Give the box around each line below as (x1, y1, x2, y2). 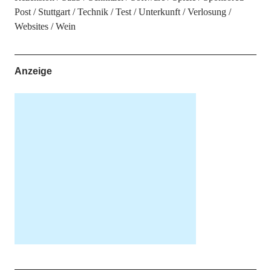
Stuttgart (38, 7, 70, 17)
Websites (14, 21, 48, 31)
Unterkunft (138, 7, 180, 17)
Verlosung (187, 7, 226, 17)
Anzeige (14, 66, 52, 76)
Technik (77, 7, 108, 17)
